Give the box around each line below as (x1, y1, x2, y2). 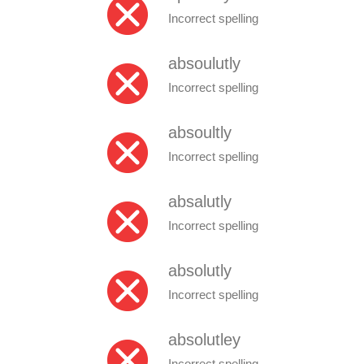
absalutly (168, 192, 232, 210)
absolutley (168, 330, 240, 349)
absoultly (168, 123, 232, 141)
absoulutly (168, 54, 240, 72)
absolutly (168, 261, 232, 279)
